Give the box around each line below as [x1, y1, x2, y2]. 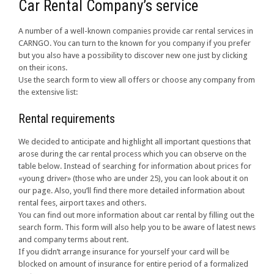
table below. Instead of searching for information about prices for [18, 161, 251, 171]
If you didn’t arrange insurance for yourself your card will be [18, 247, 229, 257]
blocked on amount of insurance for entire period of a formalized [18, 259, 248, 269]
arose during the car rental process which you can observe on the [18, 149, 246, 159]
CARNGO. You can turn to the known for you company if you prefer [18, 39, 251, 48]
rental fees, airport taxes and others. [18, 198, 146, 208]
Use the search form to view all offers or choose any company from [18, 75, 255, 85]
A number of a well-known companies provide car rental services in [18, 26, 253, 36]
